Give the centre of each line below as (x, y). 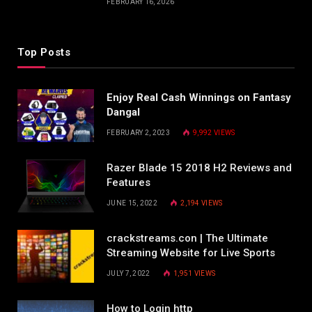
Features (128, 183)
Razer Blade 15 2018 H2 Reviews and (199, 168)
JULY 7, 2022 (128, 274)
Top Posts (44, 53)
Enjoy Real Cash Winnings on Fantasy (199, 98)
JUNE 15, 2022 (132, 203)
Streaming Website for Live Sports (191, 253)
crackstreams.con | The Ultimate (187, 239)
